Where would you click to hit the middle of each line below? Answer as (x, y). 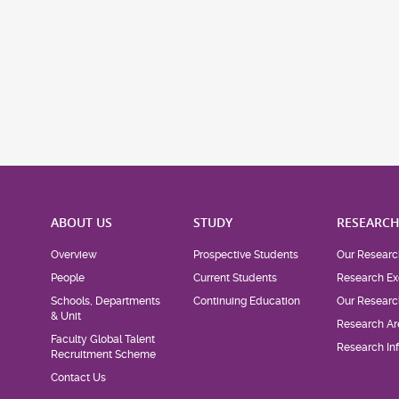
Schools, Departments (105, 301)
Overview (73, 254)
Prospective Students (246, 254)
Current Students (236, 277)
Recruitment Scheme (103, 354)
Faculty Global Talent (102, 339)
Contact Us (78, 377)
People (67, 277)
